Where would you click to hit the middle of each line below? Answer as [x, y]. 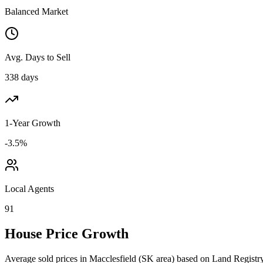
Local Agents [29, 188]
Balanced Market [36, 11]
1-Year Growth [33, 123]
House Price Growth [67, 233]
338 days [21, 77]
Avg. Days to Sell [38, 57]
